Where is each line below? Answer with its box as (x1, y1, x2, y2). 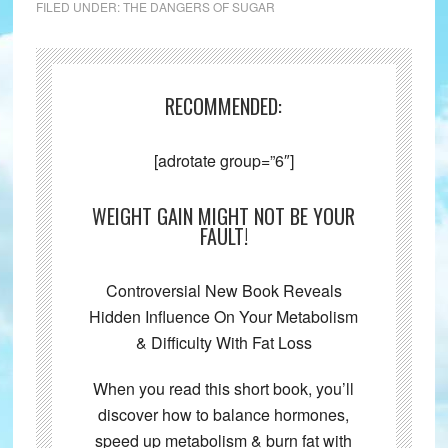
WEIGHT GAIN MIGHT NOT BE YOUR (92, 201, 356, 232)
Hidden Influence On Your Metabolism (89, 305, 359, 329)
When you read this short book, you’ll (93, 377, 355, 401)
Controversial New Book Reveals (105, 279, 342, 303)
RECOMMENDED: (165, 91, 283, 122)
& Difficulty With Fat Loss (135, 331, 312, 355)
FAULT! (199, 221, 248, 252)
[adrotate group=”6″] (153, 149, 294, 173)
